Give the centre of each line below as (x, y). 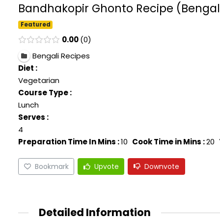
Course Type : (45, 93)
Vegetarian (39, 81)
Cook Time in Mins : (168, 142)
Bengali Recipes (61, 56)
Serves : (33, 117)
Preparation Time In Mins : (69, 142)
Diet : (28, 68)
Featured (35, 25)
